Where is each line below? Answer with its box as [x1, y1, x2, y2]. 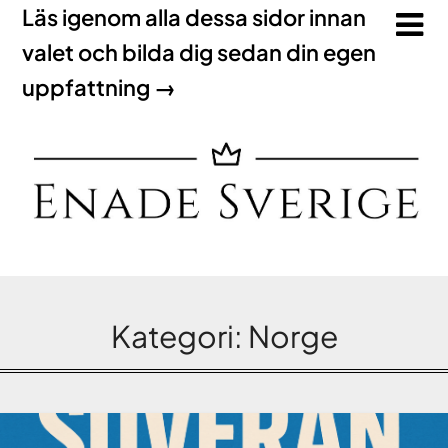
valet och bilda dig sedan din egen [22, 38, 377, 66]
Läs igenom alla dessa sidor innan [22, 3, 367, 31]
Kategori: [110, 316, 248, 355]
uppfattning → [22, 73, 177, 101]
